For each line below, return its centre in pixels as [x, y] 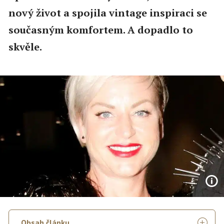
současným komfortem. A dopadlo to [100, 29]
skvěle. [25, 46]
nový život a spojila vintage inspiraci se [107, 12]
